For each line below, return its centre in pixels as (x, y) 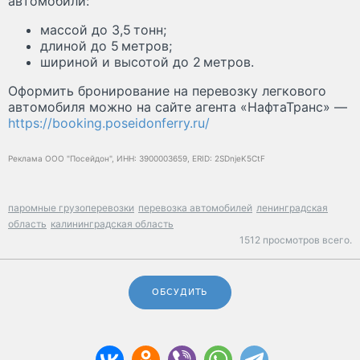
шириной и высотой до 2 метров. (147, 61)
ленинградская (292, 207)
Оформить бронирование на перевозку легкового (167, 90)
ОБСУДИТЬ (180, 292)
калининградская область (112, 223)
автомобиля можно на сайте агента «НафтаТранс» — (178, 106)
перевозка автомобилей (195, 207)
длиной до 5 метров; (106, 45)
